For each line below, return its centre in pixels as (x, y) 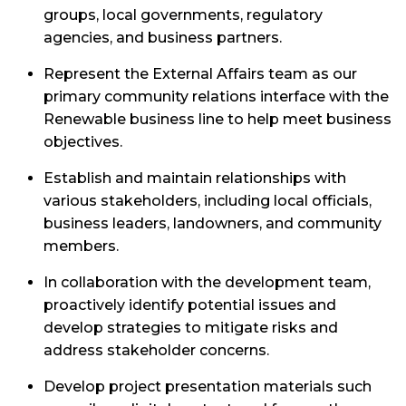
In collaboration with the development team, (207, 282)
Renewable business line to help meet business (217, 119)
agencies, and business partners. (163, 38)
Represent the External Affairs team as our (200, 74)
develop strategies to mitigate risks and (191, 328)
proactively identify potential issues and (190, 305)
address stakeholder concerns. (156, 350)
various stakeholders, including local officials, (208, 201)
